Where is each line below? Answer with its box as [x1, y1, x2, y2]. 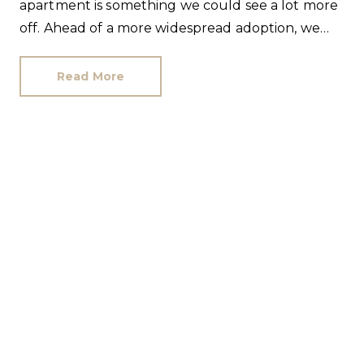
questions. [19, 66, 90, 81]
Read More [56, 69, 125, 84]
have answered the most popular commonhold [19, 43, 332, 58]
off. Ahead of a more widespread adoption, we [19, 20, 320, 36]
